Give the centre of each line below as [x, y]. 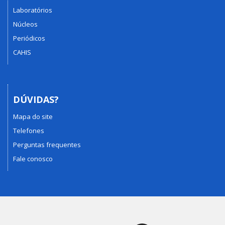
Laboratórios [33, 10]
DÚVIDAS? [36, 99]
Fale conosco [33, 159]
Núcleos [25, 24]
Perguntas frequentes [47, 145]
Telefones [29, 131]
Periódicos [29, 38]
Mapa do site [33, 117]
